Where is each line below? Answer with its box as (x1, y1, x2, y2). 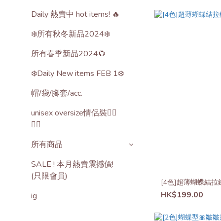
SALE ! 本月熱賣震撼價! (31, 159, 113, 170)
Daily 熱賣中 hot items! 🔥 (31, 9, 120, 20)
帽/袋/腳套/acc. (31, 88, 82, 99)
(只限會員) (31, 171, 68, 182)
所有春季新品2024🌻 (31, 48, 106, 59)
